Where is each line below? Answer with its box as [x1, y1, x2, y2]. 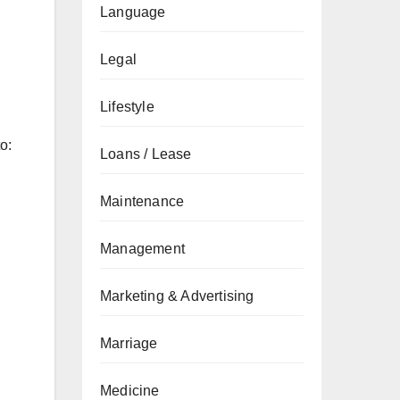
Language [100, 4, 166, 20]
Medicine [100, 383, 160, 398]
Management [100, 241, 185, 256]
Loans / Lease [100, 146, 192, 162]
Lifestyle [100, 99, 154, 114]
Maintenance [100, 194, 185, 209]
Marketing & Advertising [100, 288, 254, 304]
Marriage [100, 336, 158, 351]
